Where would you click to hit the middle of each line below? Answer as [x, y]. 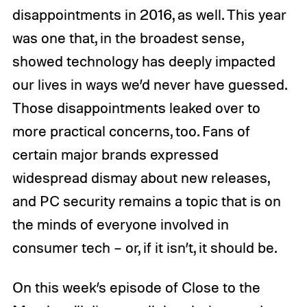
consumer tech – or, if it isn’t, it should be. [144, 247]
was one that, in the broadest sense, [127, 37]
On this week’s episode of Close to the [136, 287]
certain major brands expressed [115, 154]
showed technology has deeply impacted [144, 61]
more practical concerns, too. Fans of [131, 131]
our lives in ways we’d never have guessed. [149, 84]
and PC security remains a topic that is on [146, 200]
